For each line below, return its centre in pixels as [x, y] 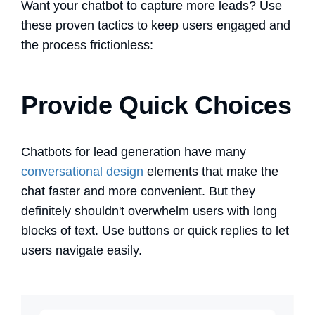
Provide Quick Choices [156, 105]
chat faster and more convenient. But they [138, 191]
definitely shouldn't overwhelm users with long [149, 211]
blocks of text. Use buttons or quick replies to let [155, 230]
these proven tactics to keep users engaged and [156, 25]
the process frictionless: [87, 45]
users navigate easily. [83, 250]
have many [213, 152]
